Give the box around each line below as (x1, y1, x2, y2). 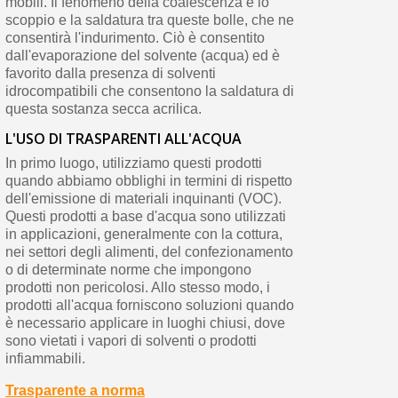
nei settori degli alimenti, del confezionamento (4, 244, 293, 260)
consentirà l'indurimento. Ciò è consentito (4, 30, 265, 46)
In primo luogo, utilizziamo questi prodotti (4, 155, 262, 171)
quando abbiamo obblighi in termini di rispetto (4, 173, 292, 189)
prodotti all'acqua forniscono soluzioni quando (4, 298, 294, 314)
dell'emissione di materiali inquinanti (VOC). (4, 191, 282, 207)
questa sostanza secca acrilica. (4, 101, 202, 117)
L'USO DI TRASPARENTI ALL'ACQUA (4, 129, 242, 149)
